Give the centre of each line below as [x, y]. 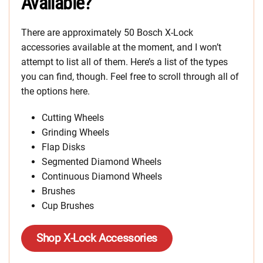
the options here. [55, 91]
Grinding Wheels [75, 132]
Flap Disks [63, 147]
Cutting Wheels [73, 117]
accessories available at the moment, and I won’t [121, 47]
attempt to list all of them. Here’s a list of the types [124, 62]
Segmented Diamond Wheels [102, 161]
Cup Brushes [68, 205]
